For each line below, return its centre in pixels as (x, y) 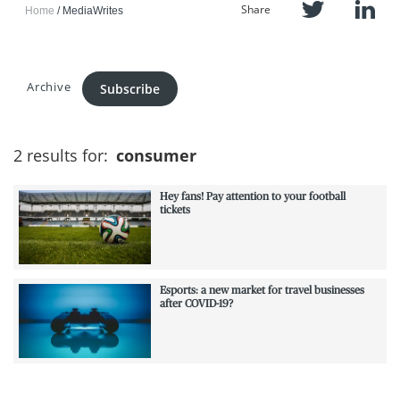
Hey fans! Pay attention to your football (252, 196)
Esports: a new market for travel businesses (262, 291)
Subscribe (130, 88)
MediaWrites (93, 11)
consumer (156, 155)
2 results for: (63, 155)
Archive (49, 87)
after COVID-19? (196, 304)
